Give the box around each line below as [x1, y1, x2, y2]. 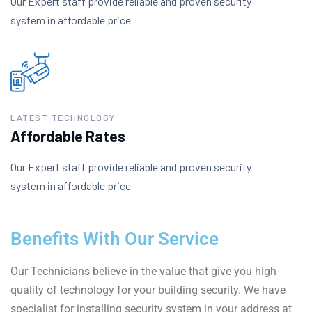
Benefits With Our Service [10, 228, 219, 249]
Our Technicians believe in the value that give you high [10, 265, 276, 278]
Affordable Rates [10, 127, 125, 145]
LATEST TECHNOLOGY [10, 112, 116, 123]
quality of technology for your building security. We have [10, 283, 286, 297]
